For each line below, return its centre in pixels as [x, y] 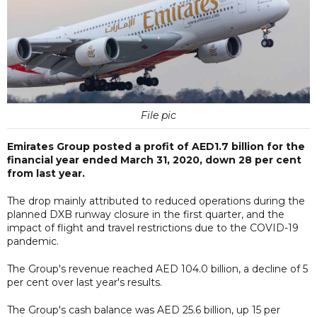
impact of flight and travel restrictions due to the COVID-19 [153, 227]
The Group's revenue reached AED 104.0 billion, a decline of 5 [157, 269]
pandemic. [33, 241]
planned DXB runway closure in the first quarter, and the [146, 214]
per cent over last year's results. [85, 282]
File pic [158, 115]
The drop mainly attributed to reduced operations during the [156, 201]
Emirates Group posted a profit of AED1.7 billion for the [156, 146]
